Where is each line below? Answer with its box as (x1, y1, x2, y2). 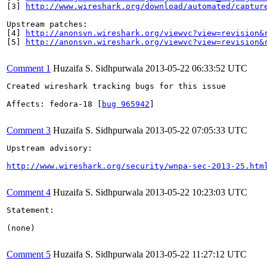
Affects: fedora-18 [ (7, 99, 102, 108)
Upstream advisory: (7, 143, 92, 153)
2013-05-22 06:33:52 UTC (145, 63, 247, 73)
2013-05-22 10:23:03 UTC (145, 187, 247, 197)
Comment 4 (7, 187, 51, 197)
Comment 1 (7, 63, 51, 73)
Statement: (7, 205, 54, 215)
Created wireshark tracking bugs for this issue (7, 81, 226, 91)
